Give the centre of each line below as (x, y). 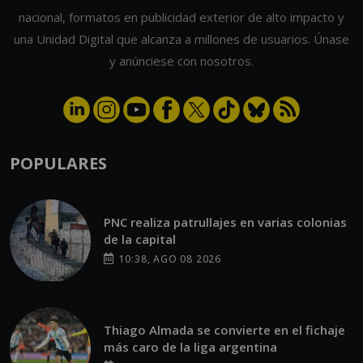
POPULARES (58, 163)
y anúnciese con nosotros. (181, 60)
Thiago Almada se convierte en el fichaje (224, 330)
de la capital (140, 239)
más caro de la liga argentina (190, 347)
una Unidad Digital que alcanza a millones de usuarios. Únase (181, 38)
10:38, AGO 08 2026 (169, 259)
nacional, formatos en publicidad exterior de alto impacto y (181, 17)
